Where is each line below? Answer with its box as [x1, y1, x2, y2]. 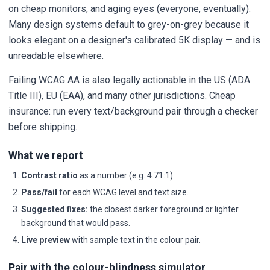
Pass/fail [21, 187, 57, 197]
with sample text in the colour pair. [70, 234, 201, 245]
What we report [8, 149, 83, 162]
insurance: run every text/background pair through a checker [8, 105, 258, 117]
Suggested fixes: [21, 204, 88, 214]
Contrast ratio [21, 170, 78, 180]
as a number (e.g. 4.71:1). [78, 170, 175, 180]
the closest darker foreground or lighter [88, 204, 239, 214]
